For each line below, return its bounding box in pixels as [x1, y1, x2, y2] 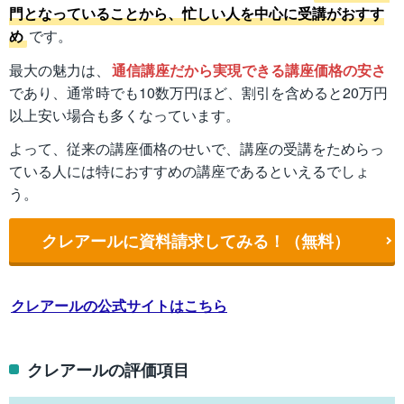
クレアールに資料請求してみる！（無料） [41, 228, 351, 252]
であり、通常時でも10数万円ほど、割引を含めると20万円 [9, 81, 388, 103]
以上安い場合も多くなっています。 [9, 104, 240, 125]
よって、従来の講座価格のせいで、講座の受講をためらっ [9, 138, 384, 160]
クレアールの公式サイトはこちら [11, 295, 227, 317]
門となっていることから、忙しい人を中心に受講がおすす [9, 2, 384, 23]
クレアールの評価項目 [27, 356, 190, 381]
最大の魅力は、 [9, 59, 110, 80]
